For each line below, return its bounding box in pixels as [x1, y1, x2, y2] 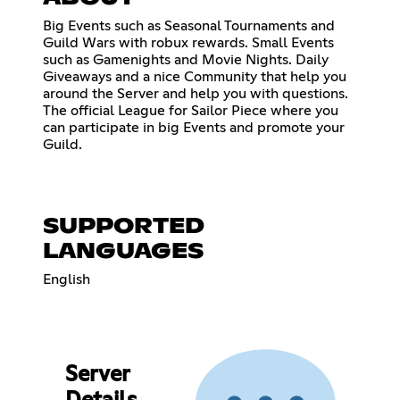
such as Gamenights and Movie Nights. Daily [43, 52, 329, 67]
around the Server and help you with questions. [43, 86, 348, 101]
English [43, 271, 90, 287]
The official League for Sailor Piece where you [43, 103, 338, 118]
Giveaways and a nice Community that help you [43, 69, 346, 84]
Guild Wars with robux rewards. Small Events [43, 35, 334, 50]
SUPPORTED [43, 215, 204, 237]
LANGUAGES [43, 240, 204, 262]
